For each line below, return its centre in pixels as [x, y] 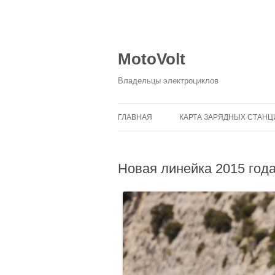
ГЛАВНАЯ [135, 117]
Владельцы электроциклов [168, 81]
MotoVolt [152, 59]
